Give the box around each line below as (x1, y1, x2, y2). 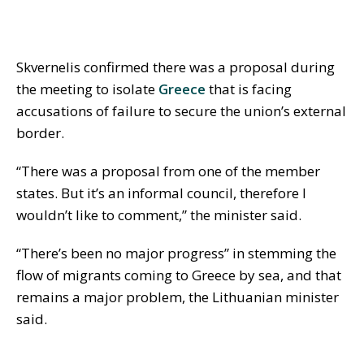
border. (16, 123, 64, 143)
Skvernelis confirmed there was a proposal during (16, 58, 335, 77)
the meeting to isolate (16, 80, 158, 99)
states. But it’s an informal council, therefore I (16, 184, 306, 203)
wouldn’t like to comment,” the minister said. (16, 206, 301, 225)
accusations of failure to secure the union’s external (16, 102, 346, 121)
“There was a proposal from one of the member (16, 162, 320, 181)
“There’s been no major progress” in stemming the (16, 244, 336, 263)
